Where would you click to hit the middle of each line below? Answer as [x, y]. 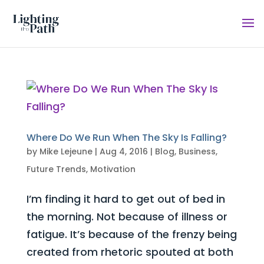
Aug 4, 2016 [123, 151]
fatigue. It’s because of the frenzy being [131, 234]
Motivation [113, 169]
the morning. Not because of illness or [127, 217]
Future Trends [56, 169]
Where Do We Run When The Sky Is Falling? [126, 138]
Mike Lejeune [66, 151]
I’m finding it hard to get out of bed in [126, 199]
